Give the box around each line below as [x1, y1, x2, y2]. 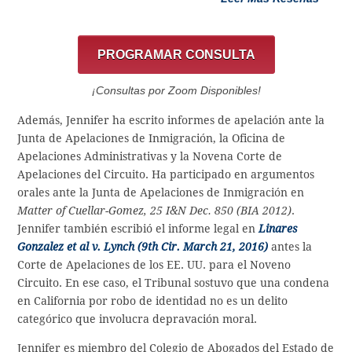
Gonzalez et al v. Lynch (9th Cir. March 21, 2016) [17, 240, 269, 253]
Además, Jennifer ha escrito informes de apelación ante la [17, 113, 325, 126]
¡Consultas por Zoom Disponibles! [91, 83, 261, 97]
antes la [268, 240, 313, 253]
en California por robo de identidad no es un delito [17, 294, 288, 307]
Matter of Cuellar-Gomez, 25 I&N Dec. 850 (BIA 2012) [17, 203, 292, 217]
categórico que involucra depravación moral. [17, 312, 258, 325]
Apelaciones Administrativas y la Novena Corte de [17, 149, 283, 163]
